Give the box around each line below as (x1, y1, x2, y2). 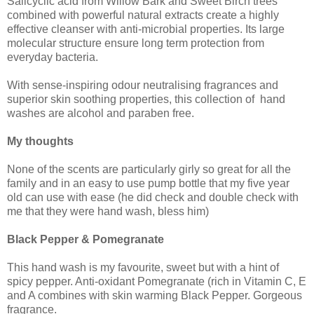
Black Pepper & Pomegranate (7, 233, 167, 246)
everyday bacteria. (7, 51, 98, 64)
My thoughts (7, 135, 76, 148)
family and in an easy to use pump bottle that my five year (7, 177, 289, 190)
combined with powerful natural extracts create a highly (7, 9, 279, 22)
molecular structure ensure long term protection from (7, 37, 264, 50)
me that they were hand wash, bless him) (7, 205, 209, 218)
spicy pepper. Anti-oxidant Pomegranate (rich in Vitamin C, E (7, 275, 306, 288)
